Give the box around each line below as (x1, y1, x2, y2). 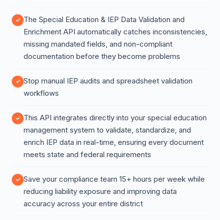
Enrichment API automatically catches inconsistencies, (24, 27, 207, 36)
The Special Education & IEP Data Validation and (24, 15, 185, 24)
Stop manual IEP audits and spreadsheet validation (24, 76, 192, 85)
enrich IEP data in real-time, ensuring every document (24, 137, 204, 147)
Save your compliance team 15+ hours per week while (24, 174, 205, 184)
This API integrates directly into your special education (24, 113, 207, 122)
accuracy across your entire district (24, 199, 143, 208)
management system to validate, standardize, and (24, 125, 191, 135)
